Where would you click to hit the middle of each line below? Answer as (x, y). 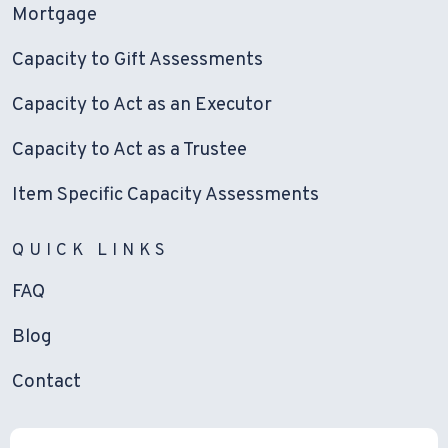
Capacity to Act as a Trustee (129, 150)
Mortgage (54, 15)
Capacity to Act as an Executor (142, 105)
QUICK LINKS (91, 251)
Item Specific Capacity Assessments (165, 195)
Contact (46, 382)
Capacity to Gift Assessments (137, 60)
